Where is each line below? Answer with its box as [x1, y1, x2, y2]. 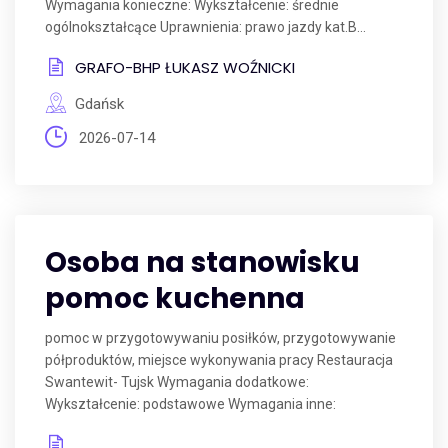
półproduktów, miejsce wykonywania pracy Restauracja [45, 352, 393, 368]
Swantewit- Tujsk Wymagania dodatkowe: [45, 374, 309, 390]
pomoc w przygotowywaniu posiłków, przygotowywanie [45, 330, 396, 346]
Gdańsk [75, 95, 124, 113]
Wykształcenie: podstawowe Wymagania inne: [45, 396, 336, 412]
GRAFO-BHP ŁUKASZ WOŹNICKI [75, 57, 295, 78]
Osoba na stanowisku [45, 243, 360, 282]
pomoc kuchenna [45, 279, 305, 318]
